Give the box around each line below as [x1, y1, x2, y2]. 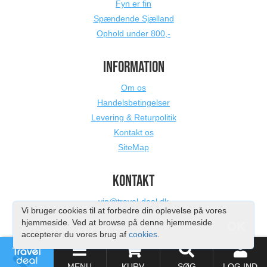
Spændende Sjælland [93, 14, 174, 23]
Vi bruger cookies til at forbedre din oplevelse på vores [21, 206, 227, 215]
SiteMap [118, 142, 149, 152]
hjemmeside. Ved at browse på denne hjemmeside [21, 218, 213, 227]
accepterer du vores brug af [21, 229, 129, 239]
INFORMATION [103, 58, 164, 77]
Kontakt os [113, 128, 154, 137]
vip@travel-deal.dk [98, 197, 169, 206]
